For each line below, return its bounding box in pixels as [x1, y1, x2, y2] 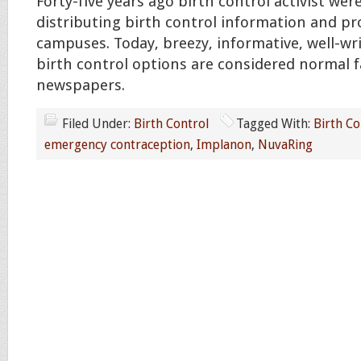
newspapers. [36, 77, 125, 94]
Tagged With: [236, 116, 313, 131]
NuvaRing [258, 137, 313, 152]
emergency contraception [44, 137, 190, 152]
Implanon [197, 137, 251, 152]
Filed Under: [62, 116, 134, 131]
